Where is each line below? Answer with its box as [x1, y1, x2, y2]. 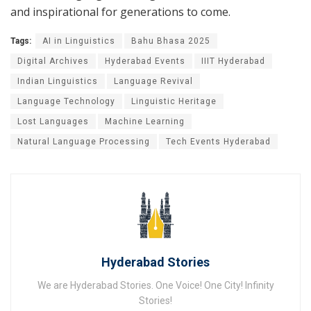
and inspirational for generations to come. [10, 4, 230, 20]
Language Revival [114, 76, 193, 87]
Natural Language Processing [17, 137, 150, 147]
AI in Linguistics [42, 36, 115, 47]
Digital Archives [17, 56, 89, 67]
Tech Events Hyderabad [166, 137, 271, 147]
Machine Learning [105, 117, 185, 127]
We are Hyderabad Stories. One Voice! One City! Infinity [37, 280, 274, 292]
